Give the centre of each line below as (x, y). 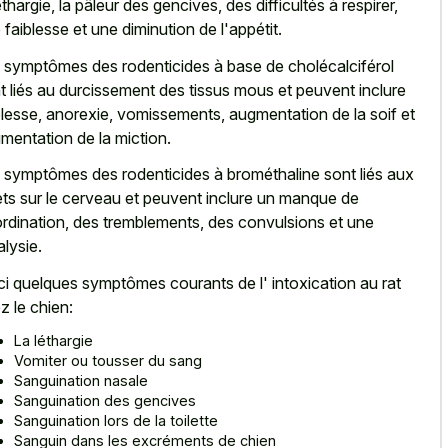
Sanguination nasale (81, 381)
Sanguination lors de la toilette (116, 421)
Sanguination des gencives (105, 401)
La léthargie (53, 341)
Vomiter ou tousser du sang (108, 361)
